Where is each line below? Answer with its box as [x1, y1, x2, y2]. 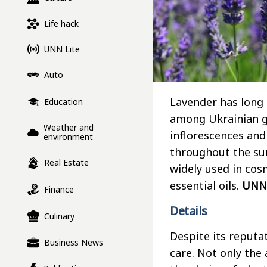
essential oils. [170, 178, 242, 193]
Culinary [44, 210, 74, 222]
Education [44, 96, 83, 108]
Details [170, 203, 207, 219]
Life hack [44, 18, 79, 30]
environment [44, 131, 94, 143]
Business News [44, 237, 103, 249]
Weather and [44, 122, 94, 133]
